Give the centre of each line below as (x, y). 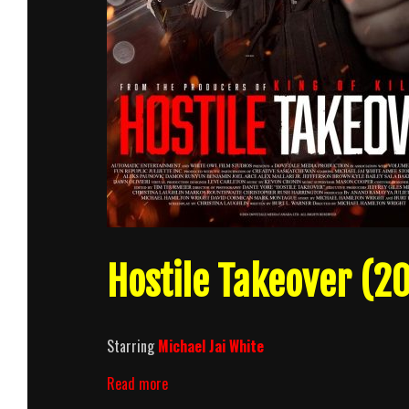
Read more (137, 383)
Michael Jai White (211, 346)
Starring (132, 346)
